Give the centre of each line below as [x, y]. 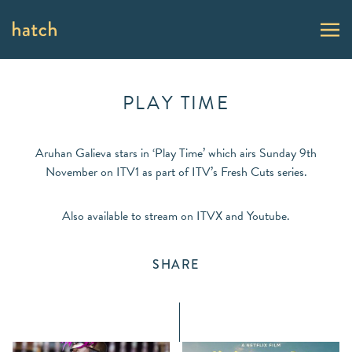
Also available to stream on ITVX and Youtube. [176, 216]
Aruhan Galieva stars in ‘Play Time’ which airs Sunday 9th [176, 153]
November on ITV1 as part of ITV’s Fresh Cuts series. [176, 172]
